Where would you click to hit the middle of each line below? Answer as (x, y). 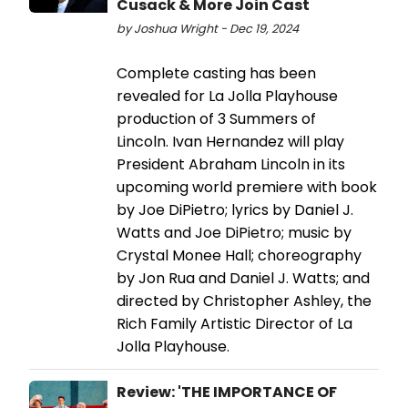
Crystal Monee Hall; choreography (239, 256)
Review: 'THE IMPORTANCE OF (227, 393)
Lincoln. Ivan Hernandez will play (230, 142)
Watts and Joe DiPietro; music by (234, 233)
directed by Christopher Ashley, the (244, 301)
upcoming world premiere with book (247, 188)
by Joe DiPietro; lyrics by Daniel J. (235, 210)
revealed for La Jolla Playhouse (227, 97)
